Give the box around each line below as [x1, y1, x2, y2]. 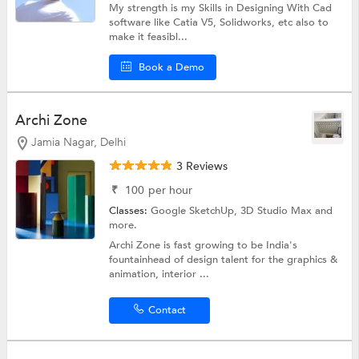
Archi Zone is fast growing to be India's [109, 238, 298, 253]
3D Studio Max [240, 204, 316, 219]
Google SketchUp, [151, 204, 241, 219]
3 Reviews [173, 159, 228, 175]
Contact [147, 303, 186, 318]
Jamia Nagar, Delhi [30, 134, 126, 150]
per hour [148, 183, 193, 199]
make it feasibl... [109, 29, 188, 44]
